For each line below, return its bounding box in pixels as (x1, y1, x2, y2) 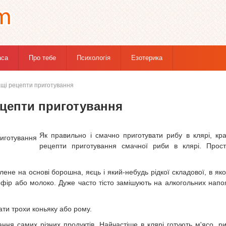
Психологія (77, 54, 110, 62)
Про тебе (29, 54, 56, 62)
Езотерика (131, 54, 162, 62)
